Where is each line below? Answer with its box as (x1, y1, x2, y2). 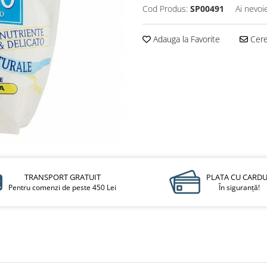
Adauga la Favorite (151, 33, 220, 45)
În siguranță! (218, 182, 260, 193)
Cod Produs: (142, 3, 188, 14)
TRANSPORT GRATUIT (24, 172, 101, 182)
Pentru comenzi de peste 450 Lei (8, 182, 117, 193)
